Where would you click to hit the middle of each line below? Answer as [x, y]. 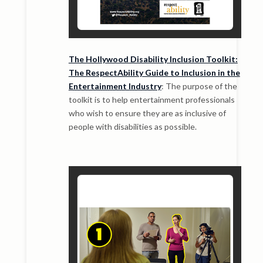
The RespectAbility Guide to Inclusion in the [154, 73]
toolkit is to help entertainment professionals [151, 100]
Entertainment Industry [115, 86]
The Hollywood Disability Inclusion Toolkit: [153, 59]
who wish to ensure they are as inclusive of [147, 113]
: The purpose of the [199, 86]
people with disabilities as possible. [132, 127]
